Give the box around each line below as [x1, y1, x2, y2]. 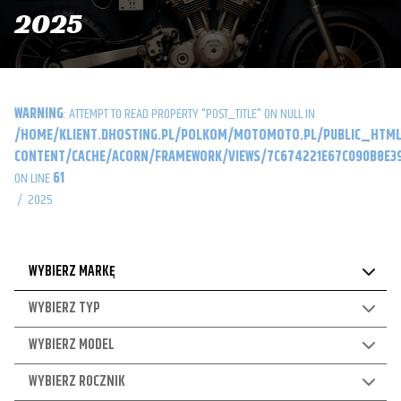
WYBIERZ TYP [29, 297, 99, 320]
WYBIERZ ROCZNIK [29, 371, 125, 393]
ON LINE [14, 167, 53, 190]
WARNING [14, 103, 64, 125]
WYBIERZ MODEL [29, 334, 115, 356]
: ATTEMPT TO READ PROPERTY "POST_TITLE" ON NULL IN [69, 103, 315, 125]
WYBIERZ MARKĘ [29, 260, 115, 283]
